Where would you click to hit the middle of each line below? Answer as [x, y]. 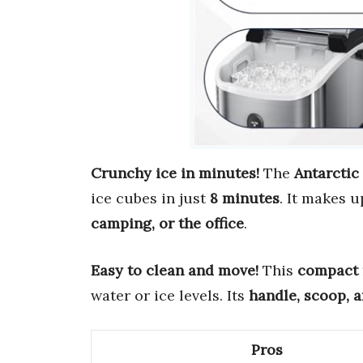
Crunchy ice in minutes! [175, 173]
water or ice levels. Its [170, 296]
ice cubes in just [150, 199]
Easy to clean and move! [175, 271]
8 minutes [245, 199]
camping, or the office [167, 224]
